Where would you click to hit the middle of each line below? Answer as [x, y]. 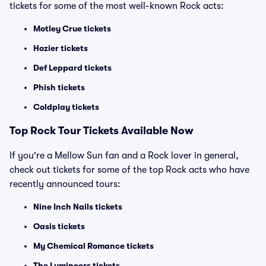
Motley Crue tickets [72, 28]
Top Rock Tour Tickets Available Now [102, 131]
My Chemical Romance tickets [94, 246]
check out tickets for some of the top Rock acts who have [129, 170]
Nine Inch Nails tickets [78, 207]
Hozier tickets [61, 48]
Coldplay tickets [66, 107]
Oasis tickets [59, 226]
